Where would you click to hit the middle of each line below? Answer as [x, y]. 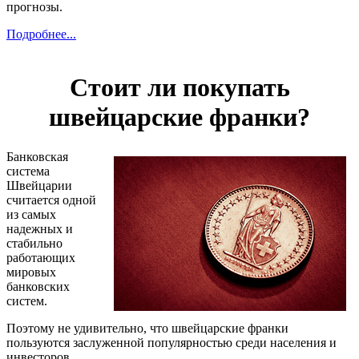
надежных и [40, 228]
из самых [31, 214]
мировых [31, 272]
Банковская [37, 156]
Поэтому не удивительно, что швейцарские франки [147, 328]
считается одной [51, 200]
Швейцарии [39, 185]
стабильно [34, 243]
